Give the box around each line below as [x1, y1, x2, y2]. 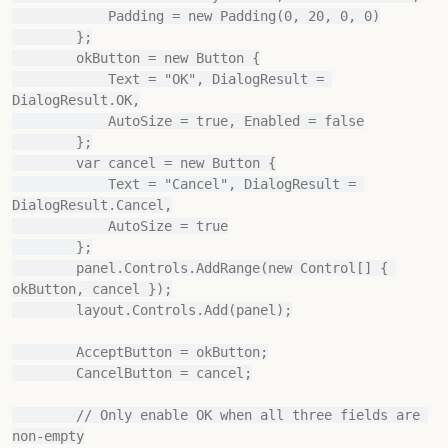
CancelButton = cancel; [12, 365, 76, 381]
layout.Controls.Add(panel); [12, 302, 76, 318]
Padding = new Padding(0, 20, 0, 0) [12, 8, 108, 24]
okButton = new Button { [12, 50, 76, 66]
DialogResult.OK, [12, 92, 140, 108]
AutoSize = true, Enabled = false [12, 113, 108, 129]
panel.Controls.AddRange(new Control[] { [12, 260, 76, 276]
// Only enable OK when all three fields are [12, 407, 76, 423]
